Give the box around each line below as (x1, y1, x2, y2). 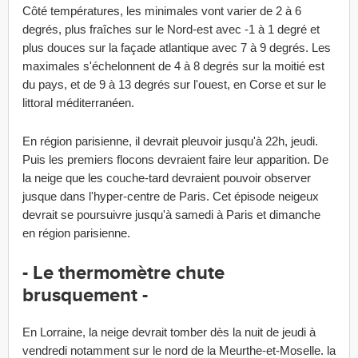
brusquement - (22, 284, 148, 307)
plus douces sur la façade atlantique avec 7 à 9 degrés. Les (22, 41, 331, 54)
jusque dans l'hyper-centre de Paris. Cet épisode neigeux (22, 189, 319, 203)
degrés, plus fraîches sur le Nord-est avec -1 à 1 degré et (22, 22, 320, 36)
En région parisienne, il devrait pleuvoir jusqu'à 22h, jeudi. (22, 134, 318, 148)
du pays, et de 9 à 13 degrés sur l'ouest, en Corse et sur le (22, 78, 326, 91)
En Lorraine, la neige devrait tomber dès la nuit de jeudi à (22, 325, 316, 339)
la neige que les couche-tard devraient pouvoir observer (22, 171, 311, 185)
